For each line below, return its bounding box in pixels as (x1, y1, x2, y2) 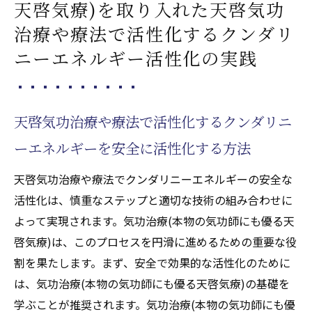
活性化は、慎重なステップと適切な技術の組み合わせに (14, 191, 292, 208)
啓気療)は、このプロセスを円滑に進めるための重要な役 (14, 233, 297, 250)
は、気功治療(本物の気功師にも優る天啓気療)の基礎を (14, 274, 290, 292)
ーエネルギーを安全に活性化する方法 (14, 137, 251, 158)
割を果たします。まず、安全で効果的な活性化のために (14, 253, 290, 271)
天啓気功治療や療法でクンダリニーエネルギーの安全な (14, 170, 292, 187)
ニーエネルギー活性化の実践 (14, 45, 258, 70)
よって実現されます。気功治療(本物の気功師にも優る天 (14, 212, 295, 229)
